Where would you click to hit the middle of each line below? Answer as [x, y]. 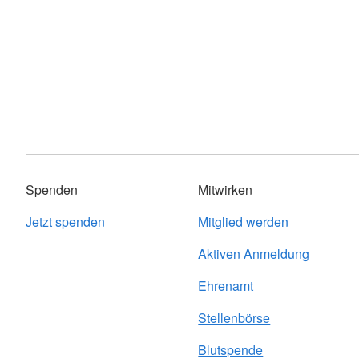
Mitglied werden [244, 222]
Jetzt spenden [65, 222]
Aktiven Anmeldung [254, 254]
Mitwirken [226, 190]
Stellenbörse [234, 318]
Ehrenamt [226, 286]
